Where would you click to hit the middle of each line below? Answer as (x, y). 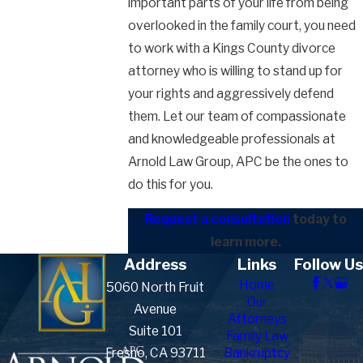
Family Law (257, 336)
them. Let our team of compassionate (237, 116)
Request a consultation (217, 220)
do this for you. (171, 184)
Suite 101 (155, 331)
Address (156, 265)
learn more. (246, 242)
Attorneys (257, 319)
